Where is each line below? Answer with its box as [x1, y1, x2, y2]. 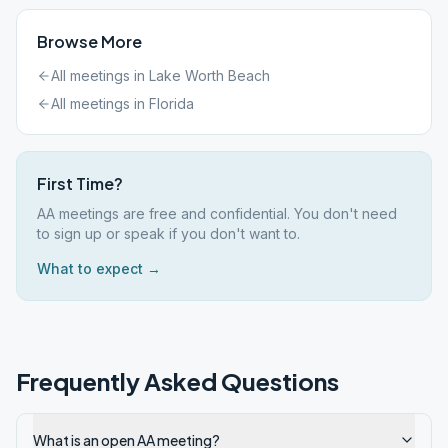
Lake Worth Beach [149, 67, 270, 84]
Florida [149, 95, 194, 112]
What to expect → [37, 260, 161, 277]
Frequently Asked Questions [16, 366, 339, 396]
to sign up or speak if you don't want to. [37, 225, 300, 242]
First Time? [37, 173, 123, 194]
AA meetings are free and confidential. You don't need [37, 205, 397, 222]
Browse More [37, 31, 142, 52]
